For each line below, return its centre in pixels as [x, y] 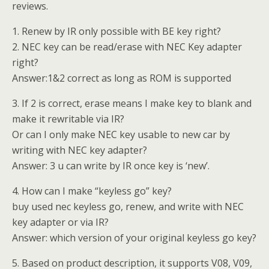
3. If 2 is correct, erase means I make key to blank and [132, 104]
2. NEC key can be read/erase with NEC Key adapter [127, 47]
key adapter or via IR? [60, 222]
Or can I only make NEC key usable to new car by [121, 135]
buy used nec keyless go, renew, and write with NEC [128, 207]
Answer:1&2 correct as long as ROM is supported [122, 78]
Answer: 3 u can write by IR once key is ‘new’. [111, 166]
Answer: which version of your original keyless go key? [134, 238]
